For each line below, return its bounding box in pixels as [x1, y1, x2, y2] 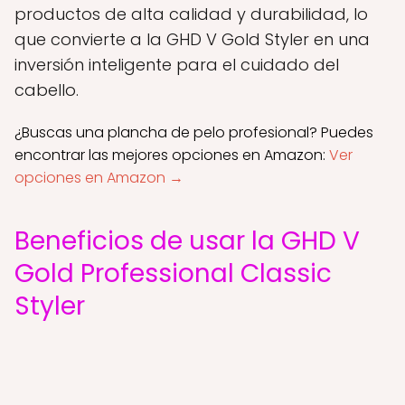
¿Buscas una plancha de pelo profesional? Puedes [14, 122, 373, 143]
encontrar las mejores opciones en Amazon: [14, 145, 329, 165]
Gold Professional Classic [14, 256, 332, 291]
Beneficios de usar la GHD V [14, 223, 360, 259]
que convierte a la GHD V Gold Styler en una [14, 28, 370, 51]
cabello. [14, 79, 79, 101]
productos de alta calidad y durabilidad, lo [14, 3, 368, 25]
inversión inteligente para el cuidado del [14, 53, 339, 76]
